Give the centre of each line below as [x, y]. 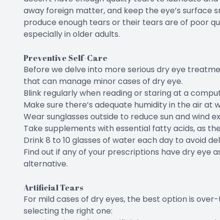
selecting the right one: [68, 211]
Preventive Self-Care [66, 58]
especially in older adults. [72, 34]
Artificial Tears [53, 188]
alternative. [46, 164]
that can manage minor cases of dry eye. [103, 81]
